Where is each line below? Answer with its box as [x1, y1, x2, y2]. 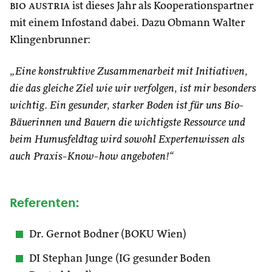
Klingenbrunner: [10, 35, 90, 46]
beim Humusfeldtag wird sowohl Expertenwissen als [10, 134, 245, 145]
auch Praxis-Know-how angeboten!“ [10, 151, 174, 162]
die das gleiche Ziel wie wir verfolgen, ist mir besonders [10, 83, 256, 94]
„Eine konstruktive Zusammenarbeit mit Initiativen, [10, 66, 248, 77]
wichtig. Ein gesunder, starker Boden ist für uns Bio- [10, 100, 244, 111]
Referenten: [10, 194, 79, 211]
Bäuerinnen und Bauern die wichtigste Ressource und [10, 117, 245, 128]
